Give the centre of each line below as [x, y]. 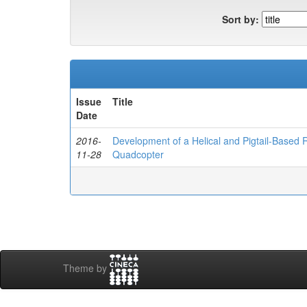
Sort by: [241, 19]
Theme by [86, 268]
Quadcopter [138, 155]
